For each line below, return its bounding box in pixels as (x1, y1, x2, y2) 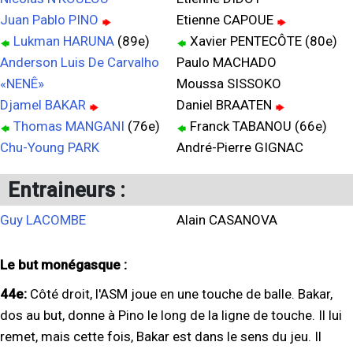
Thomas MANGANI (13, 118, 124, 134)
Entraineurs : (8, 178, 125, 202)
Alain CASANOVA (176, 212, 277, 228)
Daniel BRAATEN (176, 97, 275, 113)
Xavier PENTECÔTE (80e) (187, 33, 337, 49)
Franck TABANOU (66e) (187, 118, 327, 134)
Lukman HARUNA (13, 33, 114, 49)
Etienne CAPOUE (176, 12, 277, 28)
